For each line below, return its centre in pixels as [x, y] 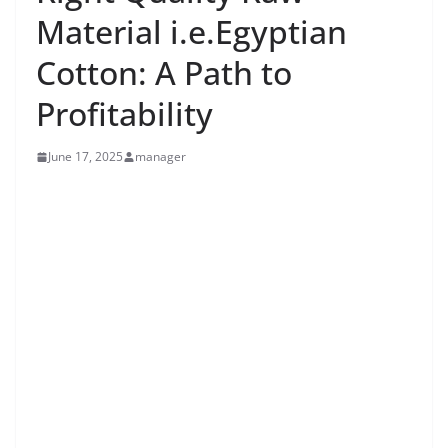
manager [160, 156]
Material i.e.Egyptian [191, 31]
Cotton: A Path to [164, 72]
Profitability [124, 113]
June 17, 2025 [85, 156]
